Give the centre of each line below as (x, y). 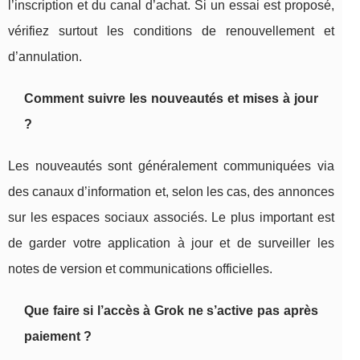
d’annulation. (45, 57)
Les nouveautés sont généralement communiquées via (171, 166)
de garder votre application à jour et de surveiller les (171, 243)
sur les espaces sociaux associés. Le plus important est (171, 218)
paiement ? (58, 337)
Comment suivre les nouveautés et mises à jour (171, 99)
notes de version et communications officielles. (140, 269)
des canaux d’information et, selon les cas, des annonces (171, 192)
